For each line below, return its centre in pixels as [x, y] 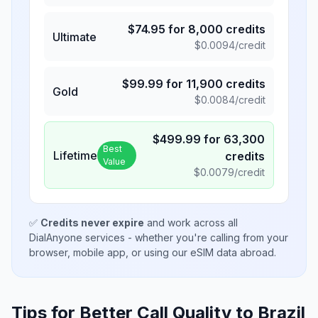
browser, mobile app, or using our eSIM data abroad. [153, 252]
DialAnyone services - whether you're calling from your [159, 237]
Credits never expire [92, 223]
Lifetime [75, 155]
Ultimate [75, 37]
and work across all [191, 223]
